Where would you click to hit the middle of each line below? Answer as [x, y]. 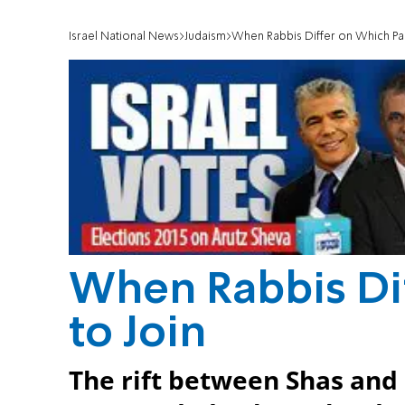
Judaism [205, 37]
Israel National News [124, 37]
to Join [137, 334]
